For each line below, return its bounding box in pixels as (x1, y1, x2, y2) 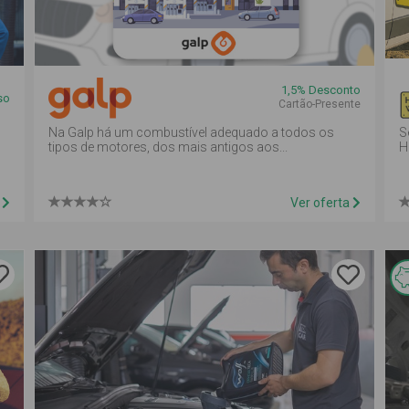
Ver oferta (289, 195, 352, 210)
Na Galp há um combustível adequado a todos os (48, 125, 335, 140)
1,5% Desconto (280, 83, 361, 97)
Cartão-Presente (278, 98, 361, 110)
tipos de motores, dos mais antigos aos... (48, 140, 288, 154)
